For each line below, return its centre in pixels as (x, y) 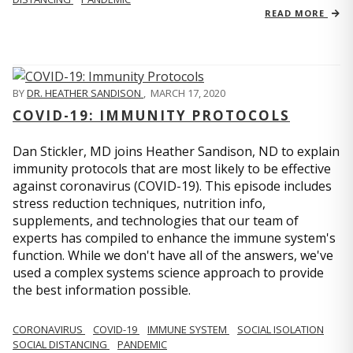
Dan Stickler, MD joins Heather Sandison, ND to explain (176, 151)
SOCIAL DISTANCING (61, 344)
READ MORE (296, 13)
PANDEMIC (142, 344)
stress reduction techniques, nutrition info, (139, 203)
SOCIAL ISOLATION (281, 329)
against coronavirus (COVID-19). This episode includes (172, 186)
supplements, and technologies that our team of (156, 220)
